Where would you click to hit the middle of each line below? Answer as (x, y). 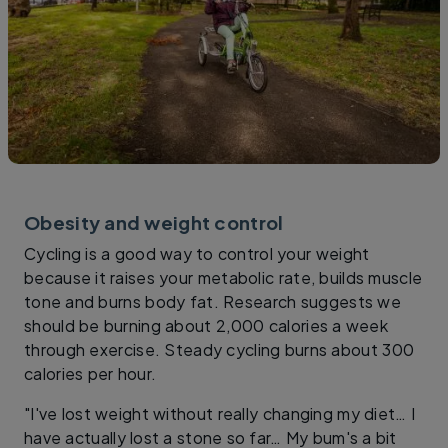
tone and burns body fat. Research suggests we (213, 302)
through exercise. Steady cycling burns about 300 (219, 350)
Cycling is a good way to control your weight (197, 254)
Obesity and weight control (154, 223)
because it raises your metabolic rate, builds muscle (223, 278)
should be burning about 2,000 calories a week (206, 326)
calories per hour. (98, 374)
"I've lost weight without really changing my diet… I (220, 414)
